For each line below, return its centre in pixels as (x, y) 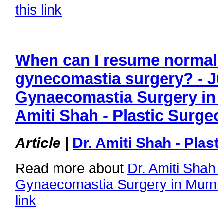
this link (38, 9)
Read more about (71, 169)
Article (38, 143)
